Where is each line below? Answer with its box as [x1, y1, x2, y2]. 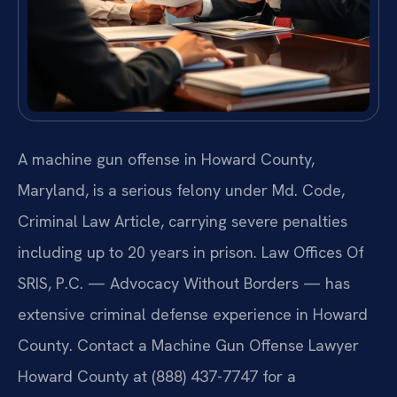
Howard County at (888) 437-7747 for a [18, 366, 296, 387]
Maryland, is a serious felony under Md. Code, [18, 180, 345, 201]
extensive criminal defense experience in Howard [18, 304, 368, 325]
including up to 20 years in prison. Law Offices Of [18, 242, 364, 263]
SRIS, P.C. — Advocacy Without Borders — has [18, 273, 350, 294]
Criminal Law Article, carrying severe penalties [18, 211, 347, 232]
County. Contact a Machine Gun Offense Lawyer [18, 335, 359, 356]
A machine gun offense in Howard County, [18, 149, 315, 170]
